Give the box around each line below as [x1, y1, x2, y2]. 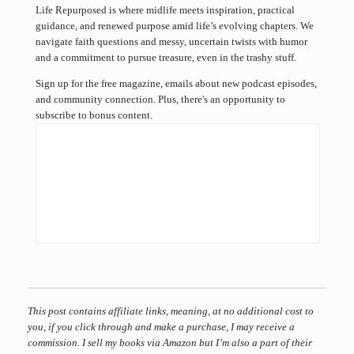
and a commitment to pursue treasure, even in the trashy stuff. [36, 51, 296, 64]
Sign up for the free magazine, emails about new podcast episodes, [36, 77, 317, 90]
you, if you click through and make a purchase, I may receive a [28, 321, 295, 333]
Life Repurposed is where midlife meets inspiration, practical [36, 4, 295, 17]
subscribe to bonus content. [36, 109, 153, 122]
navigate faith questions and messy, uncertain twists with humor [36, 36, 307, 48]
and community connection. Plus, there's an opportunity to [36, 93, 285, 106]
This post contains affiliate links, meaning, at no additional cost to [28, 305, 314, 318]
